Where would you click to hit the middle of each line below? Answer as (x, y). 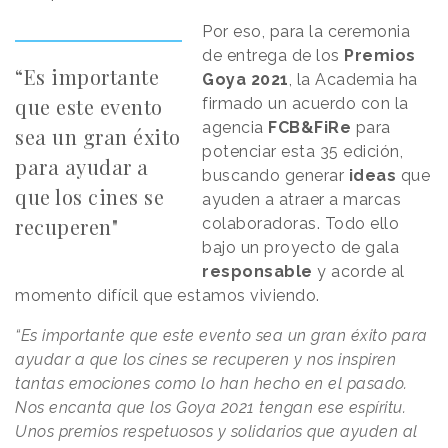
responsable (257, 272)
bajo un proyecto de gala (301, 248)
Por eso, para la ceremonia (306, 32)
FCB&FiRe (310, 128)
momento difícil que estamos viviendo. (169, 296)
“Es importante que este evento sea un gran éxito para (221, 336)
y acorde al (358, 272)
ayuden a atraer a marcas (302, 200)
